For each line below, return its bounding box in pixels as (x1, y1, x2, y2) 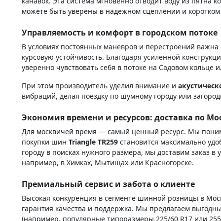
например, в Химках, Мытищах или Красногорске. (22, 157, 194, 167)
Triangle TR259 (69, 137, 118, 147)
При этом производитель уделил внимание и (22, 80, 178, 90)
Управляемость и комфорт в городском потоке (22, 27, 218, 38)
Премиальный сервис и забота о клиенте (22, 178, 195, 189)
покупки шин (22, 137, 69, 147)
